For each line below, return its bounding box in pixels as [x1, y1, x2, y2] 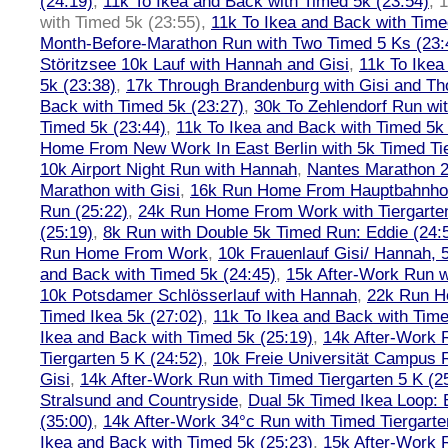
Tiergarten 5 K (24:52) [40, 348, 203, 368]
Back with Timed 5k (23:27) [40, 96, 244, 116]
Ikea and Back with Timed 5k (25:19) [40, 327, 313, 347]
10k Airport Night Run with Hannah [40, 159, 297, 179]
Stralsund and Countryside [40, 390, 238, 410]
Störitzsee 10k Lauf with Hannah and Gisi [40, 54, 349, 74]
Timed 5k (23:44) [40, 117, 166, 137]
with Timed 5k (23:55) [40, 12, 201, 32]
